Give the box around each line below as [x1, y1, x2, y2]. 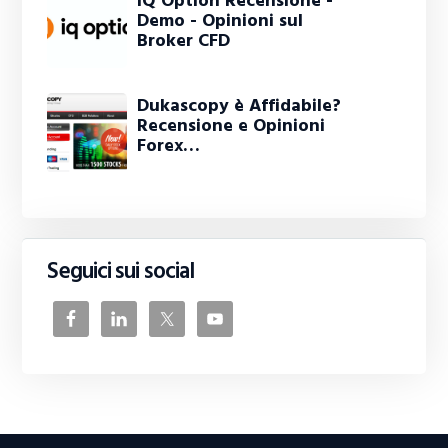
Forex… [137, 131, 201, 161]
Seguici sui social [47, 253, 195, 290]
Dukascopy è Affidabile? [137, 91, 342, 121]
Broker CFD [137, 26, 231, 56]
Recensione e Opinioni [137, 111, 326, 141]
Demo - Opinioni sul [137, 6, 304, 36]
